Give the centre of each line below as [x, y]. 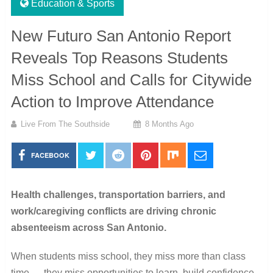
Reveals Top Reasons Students [119, 58]
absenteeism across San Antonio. [88, 227]
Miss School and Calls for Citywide [131, 80]
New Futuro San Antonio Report [121, 36]
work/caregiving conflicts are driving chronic [113, 211]
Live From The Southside [65, 124]
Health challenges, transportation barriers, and [118, 194]
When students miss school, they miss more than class [128, 256]
